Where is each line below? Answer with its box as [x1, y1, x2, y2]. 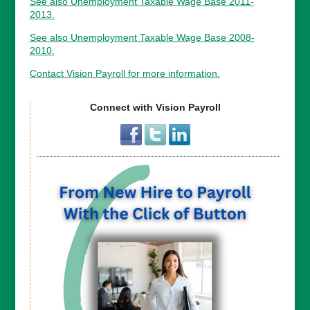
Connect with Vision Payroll [89, 101, 221, 113]
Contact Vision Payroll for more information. [29, 67, 220, 79]
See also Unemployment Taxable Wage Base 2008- [29, 31, 255, 43]
